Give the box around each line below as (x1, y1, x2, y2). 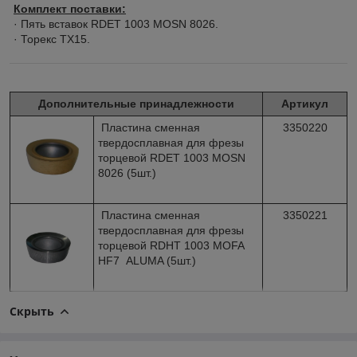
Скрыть (10, 303, 54, 319)
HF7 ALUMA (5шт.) (98, 253, 196, 267)
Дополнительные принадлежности (38, 96, 234, 110)
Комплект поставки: (14, 2, 126, 15)
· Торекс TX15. (14, 32, 90, 45)
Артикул (281, 96, 328, 110)
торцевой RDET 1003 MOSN (98, 151, 245, 164)
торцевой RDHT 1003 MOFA (98, 238, 245, 252)
